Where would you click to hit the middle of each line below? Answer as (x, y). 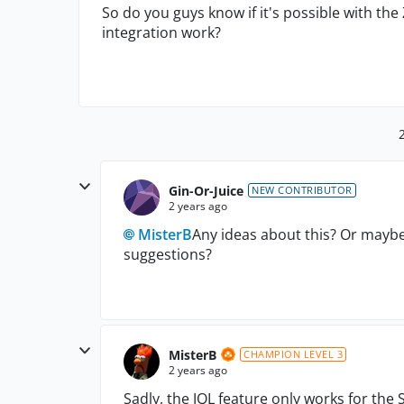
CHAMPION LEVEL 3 (293, 354)
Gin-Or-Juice (206, 190)
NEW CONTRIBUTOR (302, 190)
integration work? (161, 32)
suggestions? (168, 254)
